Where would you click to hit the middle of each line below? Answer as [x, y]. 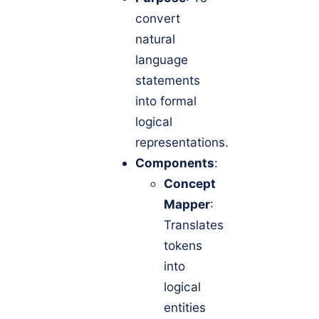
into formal [166, 101]
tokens [183, 246]
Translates [194, 225]
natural [155, 39]
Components [175, 163]
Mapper [187, 204]
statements [168, 80]
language [162, 60]
